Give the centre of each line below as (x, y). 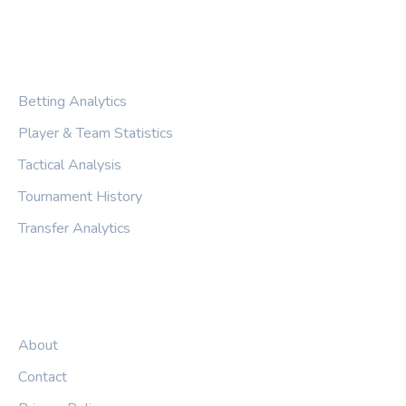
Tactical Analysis (70, 165)
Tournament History (80, 197)
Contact (43, 377)
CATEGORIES (70, 65)
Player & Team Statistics (96, 134)
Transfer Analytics (74, 229)
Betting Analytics (72, 102)
